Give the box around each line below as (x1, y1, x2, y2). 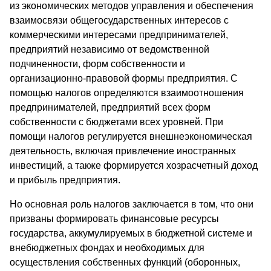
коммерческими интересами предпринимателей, (10, 30, 228, 41)
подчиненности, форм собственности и (10, 59, 185, 70)
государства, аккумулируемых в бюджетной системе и (10, 228, 252, 239)
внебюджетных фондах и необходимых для (10, 243, 204, 253)
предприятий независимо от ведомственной (10, 44, 209, 55)
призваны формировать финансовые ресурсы (10, 214, 219, 224)
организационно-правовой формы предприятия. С (10, 73, 238, 84)
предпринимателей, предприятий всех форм (10, 102, 211, 113)
